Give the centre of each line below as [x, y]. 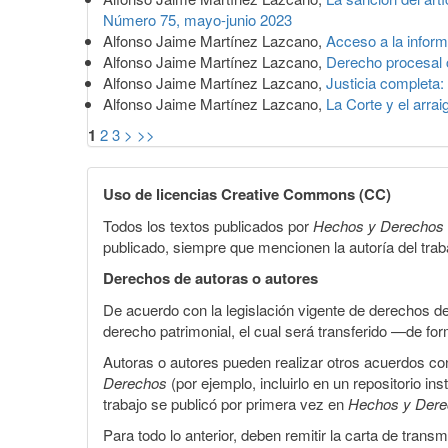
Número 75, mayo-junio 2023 [197, 19]
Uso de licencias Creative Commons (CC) [247, 193]
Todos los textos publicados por [208, 225]
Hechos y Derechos [378, 225]
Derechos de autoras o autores [210, 277]
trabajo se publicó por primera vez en [225, 403]
